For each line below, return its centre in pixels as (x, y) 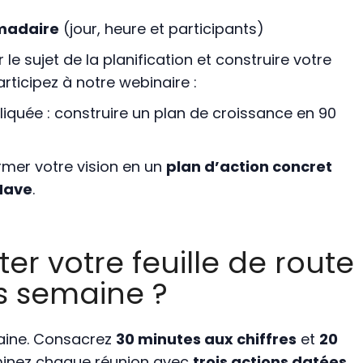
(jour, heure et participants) (161, 29)
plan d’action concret (249, 167)
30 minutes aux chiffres (206, 340)
